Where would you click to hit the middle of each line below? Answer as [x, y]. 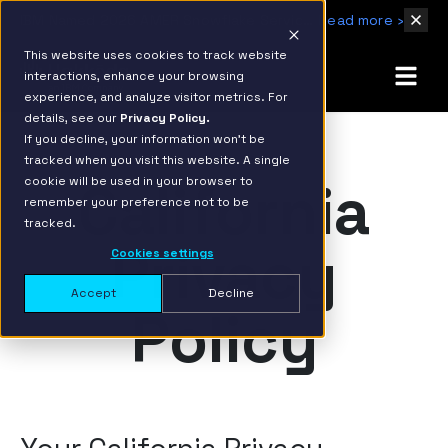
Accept [93, 292]
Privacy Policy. [165, 118]
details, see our [72, 118]
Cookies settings [162, 253]
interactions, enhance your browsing [134, 76]
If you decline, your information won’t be [144, 139]
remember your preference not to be [136, 202]
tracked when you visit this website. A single [157, 160]
